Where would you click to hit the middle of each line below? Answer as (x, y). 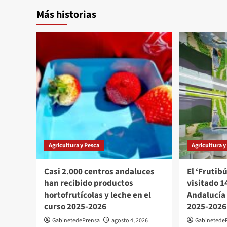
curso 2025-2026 (75, 206)
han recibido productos (89, 183)
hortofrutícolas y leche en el (98, 195)
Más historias (66, 14)
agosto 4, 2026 (130, 220)
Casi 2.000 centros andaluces (99, 172)
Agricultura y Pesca (74, 145)
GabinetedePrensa (76, 220)
